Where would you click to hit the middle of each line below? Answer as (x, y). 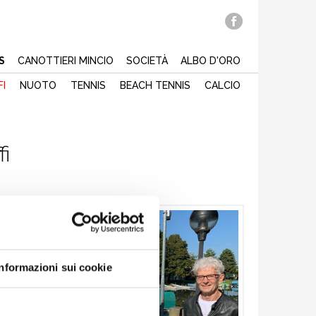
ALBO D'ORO (211, 61)
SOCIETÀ (147, 61)
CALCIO (223, 85)
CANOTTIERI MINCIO (66, 61)
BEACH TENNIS (155, 85)
